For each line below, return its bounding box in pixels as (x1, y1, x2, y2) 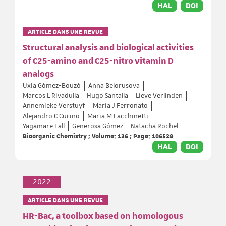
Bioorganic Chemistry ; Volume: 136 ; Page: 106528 (23, 131, 173, 140)
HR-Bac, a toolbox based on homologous (23, 210, 183, 222)
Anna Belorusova (88, 81, 140, 90)
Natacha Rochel (131, 121, 178, 131)
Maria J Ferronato (93, 101, 148, 110)
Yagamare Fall (23, 121, 65, 131)
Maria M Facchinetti (87, 111, 148, 121)
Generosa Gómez (72, 121, 123, 131)
